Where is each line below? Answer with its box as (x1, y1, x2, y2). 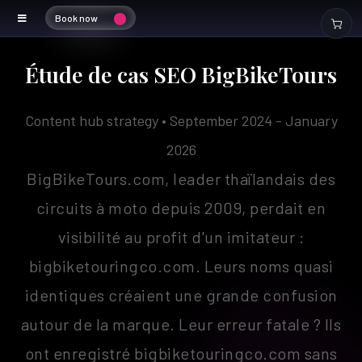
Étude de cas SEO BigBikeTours (25, 60, 337, 89)
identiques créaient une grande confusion (24, 285, 338, 305)
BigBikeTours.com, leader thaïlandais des (27, 169, 335, 188)
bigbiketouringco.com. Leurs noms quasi (28, 256, 334, 276)
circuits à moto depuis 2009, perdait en (36, 198, 326, 217)
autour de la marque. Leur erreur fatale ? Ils (20, 314, 342, 334)
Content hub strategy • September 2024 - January (24, 112, 338, 129)
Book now (54, 12, 98, 23)
